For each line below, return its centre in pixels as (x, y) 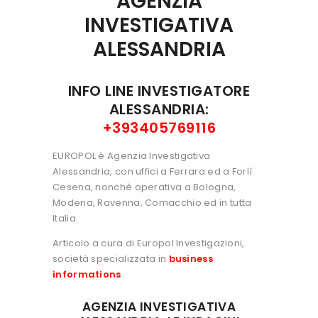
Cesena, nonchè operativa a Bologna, (144, 187)
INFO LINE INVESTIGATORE (159, 91)
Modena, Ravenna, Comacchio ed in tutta (152, 203)
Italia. (66, 219)
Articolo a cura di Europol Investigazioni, (149, 243)
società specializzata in (111, 259)
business (191, 259)
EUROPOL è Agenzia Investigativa (132, 156)
